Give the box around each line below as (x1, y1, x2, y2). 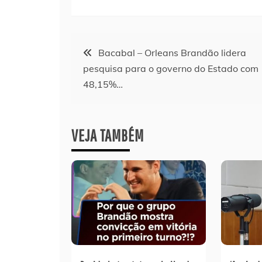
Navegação (71, 37, 139, 59)
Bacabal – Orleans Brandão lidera (98, 46, 246, 58)
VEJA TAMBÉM (71, 125, 144, 145)
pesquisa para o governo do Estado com (83, 62, 258, 74)
